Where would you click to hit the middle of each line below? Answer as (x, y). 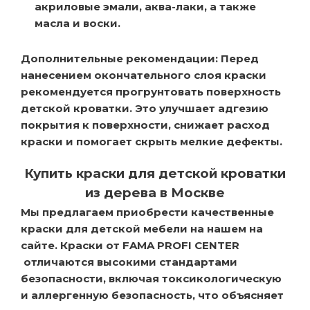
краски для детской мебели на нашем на (142, 228)
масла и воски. (77, 23)
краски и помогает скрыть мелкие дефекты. (152, 141)
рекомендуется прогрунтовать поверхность (151, 91)
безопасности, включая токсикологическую (151, 278)
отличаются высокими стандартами (129, 262)
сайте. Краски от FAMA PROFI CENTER (130, 245)
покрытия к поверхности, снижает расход (145, 125)
